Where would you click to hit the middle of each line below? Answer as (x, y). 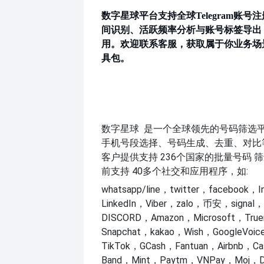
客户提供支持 (130, 157)
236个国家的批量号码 (206, 157)
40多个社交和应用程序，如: (189, 171)
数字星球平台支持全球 (148, 15)
